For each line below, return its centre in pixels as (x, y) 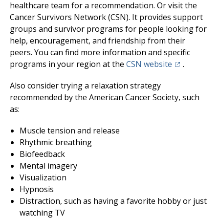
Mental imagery (48, 166)
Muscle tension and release (70, 131)
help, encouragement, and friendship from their (98, 41)
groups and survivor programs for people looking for (108, 29)
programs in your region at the (68, 64)
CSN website (149, 64)
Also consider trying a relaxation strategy (85, 86)
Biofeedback (42, 154)
